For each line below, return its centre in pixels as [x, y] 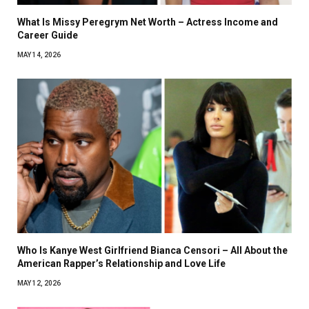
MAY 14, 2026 [39, 54]
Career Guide [48, 35]
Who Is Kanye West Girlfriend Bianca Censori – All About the [152, 250]
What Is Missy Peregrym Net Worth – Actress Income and [148, 22]
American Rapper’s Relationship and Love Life [121, 263]
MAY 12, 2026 [39, 283]
